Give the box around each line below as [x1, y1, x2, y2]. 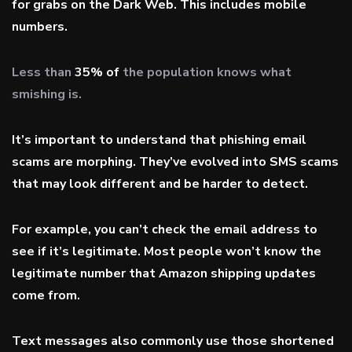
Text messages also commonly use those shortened [12, 332, 334, 350]
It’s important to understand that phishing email [12, 131, 306, 148]
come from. [12, 287, 80, 304]
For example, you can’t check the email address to [12, 221, 317, 238]
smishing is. [12, 86, 82, 103]
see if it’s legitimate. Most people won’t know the [12, 243, 321, 260]
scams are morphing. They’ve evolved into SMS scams [12, 153, 339, 170]
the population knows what [119, 64, 291, 81]
